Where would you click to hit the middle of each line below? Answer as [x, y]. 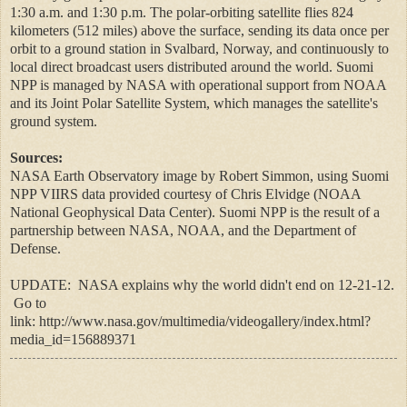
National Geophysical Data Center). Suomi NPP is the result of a [195, 212]
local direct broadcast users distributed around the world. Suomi [192, 66]
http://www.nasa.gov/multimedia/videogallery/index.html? [205, 321]
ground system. [54, 121]
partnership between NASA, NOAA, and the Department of [183, 230]
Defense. [37, 248]
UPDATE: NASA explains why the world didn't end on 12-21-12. [202, 284]
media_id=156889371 [73, 339]
